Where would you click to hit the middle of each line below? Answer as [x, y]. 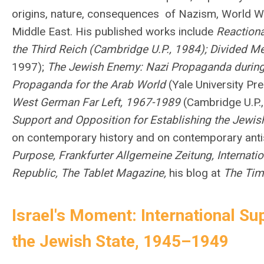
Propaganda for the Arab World [90, 85]
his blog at [196, 173]
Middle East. [44, 32]
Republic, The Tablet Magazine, [90, 173]
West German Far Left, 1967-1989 [98, 102]
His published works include [146, 32]
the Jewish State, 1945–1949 [120, 241]
